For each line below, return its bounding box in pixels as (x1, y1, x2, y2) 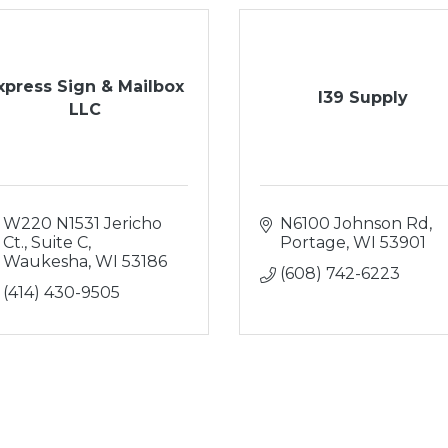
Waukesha (2, 252, 88, 271)
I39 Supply (317, 88, 408, 107)
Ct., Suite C (2, 233, 88, 252)
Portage (280, 233, 346, 252)
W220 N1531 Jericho (2, 214, 162, 233)
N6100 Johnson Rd (280, 214, 429, 233)
